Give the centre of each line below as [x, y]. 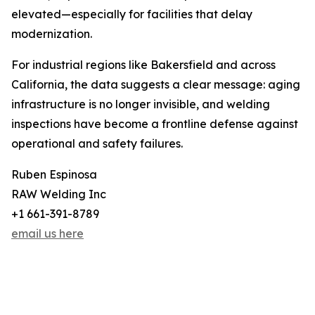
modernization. [52, 34]
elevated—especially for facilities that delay [132, 14]
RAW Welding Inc [59, 194]
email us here [47, 234]
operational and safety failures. [97, 144]
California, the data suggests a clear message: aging [156, 85]
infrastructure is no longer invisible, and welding [141, 104]
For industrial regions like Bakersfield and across [143, 65]
